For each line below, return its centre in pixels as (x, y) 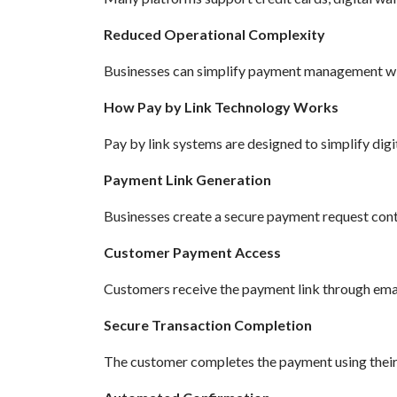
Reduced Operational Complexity (214, 35)
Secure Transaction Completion (208, 325)
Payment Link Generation (187, 180)
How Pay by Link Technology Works (221, 107)
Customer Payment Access (192, 253)
